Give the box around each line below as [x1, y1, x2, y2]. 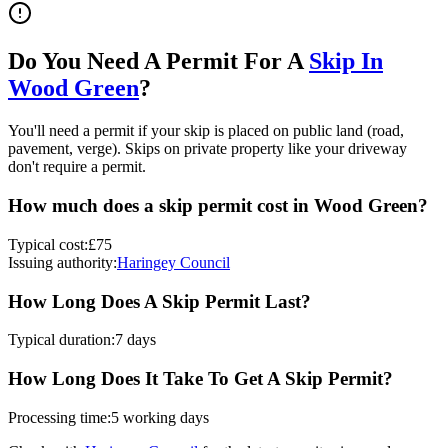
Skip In [309, 48, 383, 75]
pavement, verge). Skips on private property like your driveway [8, 140, 407, 158]
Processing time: [8, 408, 111, 426]
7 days [115, 331, 156, 349]
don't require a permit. [8, 158, 146, 176]
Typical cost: [8, 235, 88, 253]
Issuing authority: [8, 253, 117, 271]
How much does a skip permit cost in [8, 195, 314, 217]
